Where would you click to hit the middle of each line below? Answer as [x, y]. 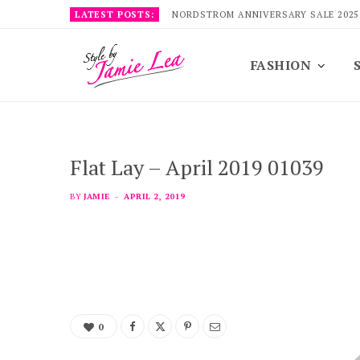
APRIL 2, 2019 [155, 196]
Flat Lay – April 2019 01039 [197, 167]
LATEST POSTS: [115, 14]
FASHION [281, 65]
